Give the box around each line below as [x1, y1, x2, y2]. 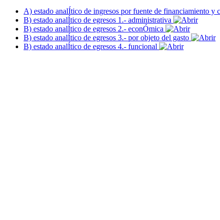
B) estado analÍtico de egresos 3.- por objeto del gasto [24, 33, 191, 42]
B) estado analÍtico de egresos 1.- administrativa [24, 15, 173, 24]
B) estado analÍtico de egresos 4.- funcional [24, 42, 159, 51]
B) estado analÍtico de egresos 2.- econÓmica [24, 24, 165, 33]
